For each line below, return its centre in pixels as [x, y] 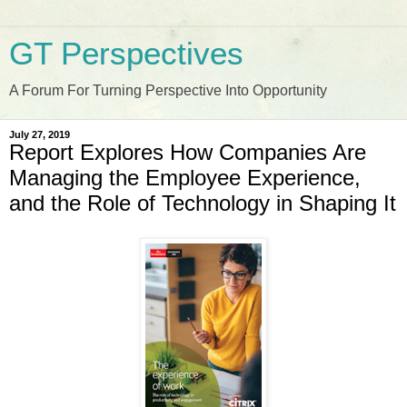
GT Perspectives [126, 54]
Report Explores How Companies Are [188, 152]
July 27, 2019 [40, 134]
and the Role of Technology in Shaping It [203, 203]
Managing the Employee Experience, [185, 178]
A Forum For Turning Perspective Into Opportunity [168, 90]
